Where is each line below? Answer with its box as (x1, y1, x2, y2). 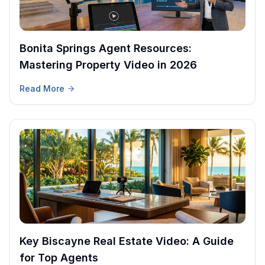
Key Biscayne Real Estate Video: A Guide (20, 235, 234, 248)
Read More (20, 83, 64, 94)
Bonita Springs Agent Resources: (20, 42, 192, 55)
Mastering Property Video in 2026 (20, 59, 197, 72)
